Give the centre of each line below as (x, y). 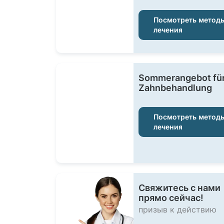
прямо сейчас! (171, 198)
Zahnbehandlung (175, 88)
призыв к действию (177, 209)
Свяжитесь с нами (179, 188)
